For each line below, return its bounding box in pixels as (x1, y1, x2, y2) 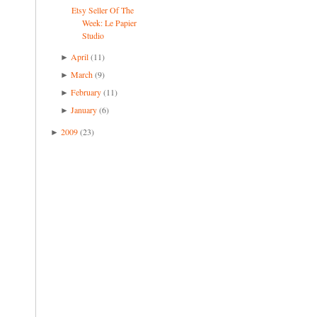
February (71, 86, 102, 98)
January (71, 103, 98, 115)
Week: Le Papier (81, 16, 137, 28)
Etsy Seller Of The (71, 4, 134, 16)
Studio (81, 29, 104, 41)
